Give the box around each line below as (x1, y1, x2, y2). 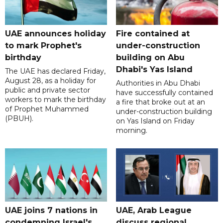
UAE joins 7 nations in (5, 206, 98, 216)
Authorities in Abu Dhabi (115, 79, 200, 88)
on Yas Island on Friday (115, 116, 195, 126)
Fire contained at (115, 29, 190, 39)
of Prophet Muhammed (5, 105, 89, 114)
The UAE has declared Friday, (5, 67, 106, 76)
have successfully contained (115, 88, 213, 98)
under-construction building (115, 107, 212, 116)
